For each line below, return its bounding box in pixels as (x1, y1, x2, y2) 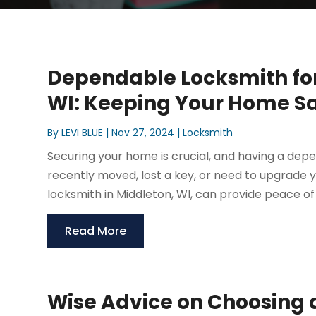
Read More (65, 223, 127, 240)
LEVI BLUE (61, 126, 104, 140)
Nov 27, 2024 (111, 126, 175, 140)
